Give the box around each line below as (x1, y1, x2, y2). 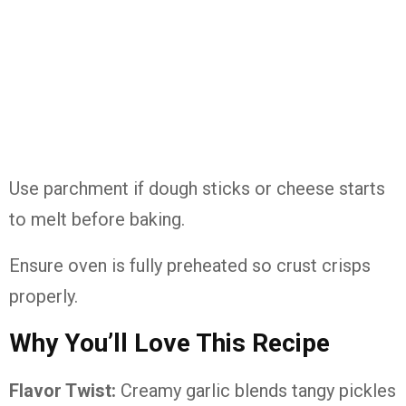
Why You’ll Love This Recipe (9, 328, 330, 358)
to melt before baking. (9, 208, 185, 230)
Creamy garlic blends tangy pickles (116, 380, 396, 401)
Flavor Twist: (9, 380, 116, 401)
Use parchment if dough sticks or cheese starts (9, 178, 385, 199)
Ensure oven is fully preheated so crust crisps (9, 255, 371, 276)
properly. (9, 285, 78, 307)
